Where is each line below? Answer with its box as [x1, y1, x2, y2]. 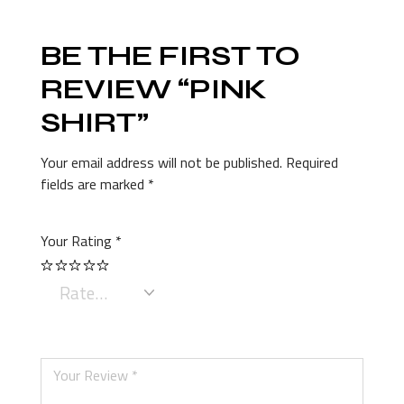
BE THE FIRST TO [41, 39, 300, 73]
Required [286, 151, 338, 173]
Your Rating [41, 230, 115, 252]
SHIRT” [41, 106, 149, 140]
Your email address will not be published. [41, 151, 282, 173]
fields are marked [41, 173, 148, 195]
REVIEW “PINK [41, 72, 267, 106]
